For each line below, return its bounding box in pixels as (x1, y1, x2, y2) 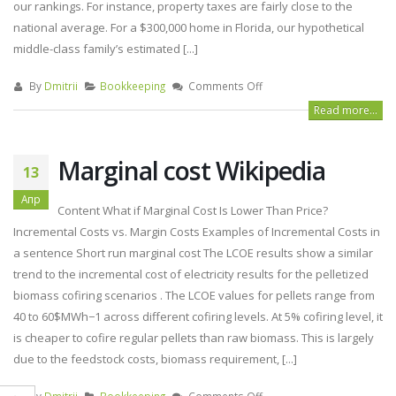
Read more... (314, 102, 377, 118)
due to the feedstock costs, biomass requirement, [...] (13, 350, 297, 367)
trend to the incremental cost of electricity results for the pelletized (13, 265, 369, 282)
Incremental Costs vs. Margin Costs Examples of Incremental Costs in (13, 223, 380, 240)
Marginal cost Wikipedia (57, 152, 325, 187)
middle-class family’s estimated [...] (13, 40, 198, 57)
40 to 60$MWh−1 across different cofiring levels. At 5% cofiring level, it (13, 308, 383, 324)
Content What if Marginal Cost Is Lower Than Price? (57, 202, 328, 218)
